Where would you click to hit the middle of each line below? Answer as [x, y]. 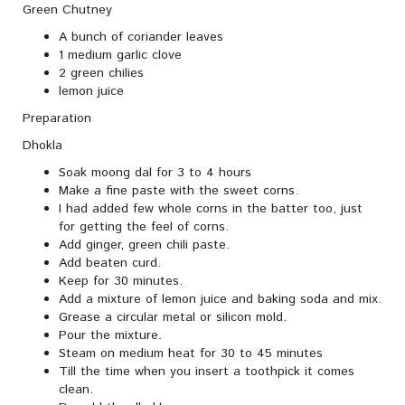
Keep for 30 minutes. [121, 282]
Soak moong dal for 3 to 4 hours [155, 173]
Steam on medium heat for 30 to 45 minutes [191, 354]
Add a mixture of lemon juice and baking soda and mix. [220, 300]
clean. [76, 390]
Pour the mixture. [110, 336]
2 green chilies [101, 74]
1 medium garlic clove [120, 56]
